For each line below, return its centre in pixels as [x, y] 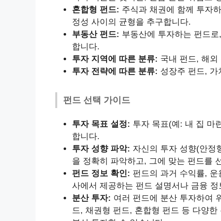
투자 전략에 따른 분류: [115, 71]
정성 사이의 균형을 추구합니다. [131, 22]
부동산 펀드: [96, 34]
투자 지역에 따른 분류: [115, 59]
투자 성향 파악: [101, 148]
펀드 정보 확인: [101, 173]
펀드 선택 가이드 [97, 100]
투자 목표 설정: [101, 124]
